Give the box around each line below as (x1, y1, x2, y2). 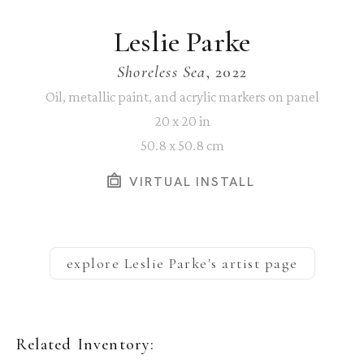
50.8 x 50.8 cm (140, 137, 224, 154)
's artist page (207, 254, 298, 273)
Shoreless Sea (117, 63, 206, 83)
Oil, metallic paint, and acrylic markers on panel (45, 89, 319, 106)
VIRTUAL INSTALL (123, 173, 256, 191)
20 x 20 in (154, 113, 210, 130)
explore (66, 254, 124, 273)
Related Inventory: (16, 335, 155, 355)
